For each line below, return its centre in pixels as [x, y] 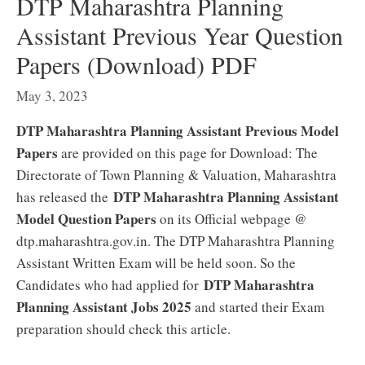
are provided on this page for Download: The [188, 153]
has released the [65, 197]
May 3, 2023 [52, 96]
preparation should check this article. [126, 329]
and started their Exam [258, 307]
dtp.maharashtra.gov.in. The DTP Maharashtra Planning [176, 241]
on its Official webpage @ [232, 219]
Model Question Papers [86, 219]
